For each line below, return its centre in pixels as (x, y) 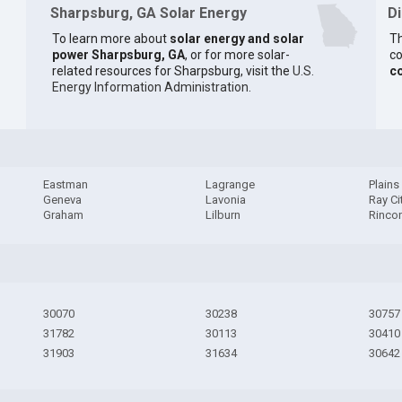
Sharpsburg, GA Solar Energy (148, 13)
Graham (63, 215)
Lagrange (231, 185)
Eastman (65, 185)
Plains (385, 185)
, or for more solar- (237, 54)
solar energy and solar (236, 38)
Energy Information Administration (150, 87)
